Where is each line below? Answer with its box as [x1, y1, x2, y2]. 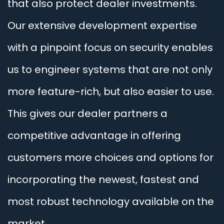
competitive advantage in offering [7, 128, 181, 142]
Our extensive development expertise [7, 18, 197, 32]
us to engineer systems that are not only [7, 62, 212, 76]
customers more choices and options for [7, 150, 213, 164]
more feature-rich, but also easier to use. [7, 84, 214, 98]
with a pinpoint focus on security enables [7, 40, 213, 54]
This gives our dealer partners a [7, 106, 167, 120]
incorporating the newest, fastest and [7, 172, 199, 186]
